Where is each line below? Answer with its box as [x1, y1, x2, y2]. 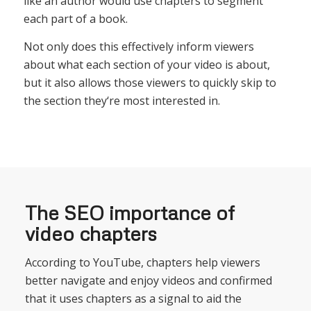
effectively [118, 38, 174, 54]
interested [149, 92, 205, 108]
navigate [57, 272, 106, 288]
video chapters [24, 221, 157, 246]
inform [173, 38, 212, 54]
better [24, 272, 58, 288]
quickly [199, 74, 238, 90]
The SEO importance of [24, 201, 235, 225]
